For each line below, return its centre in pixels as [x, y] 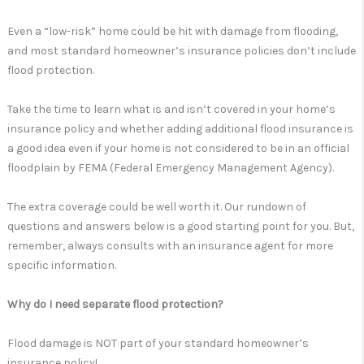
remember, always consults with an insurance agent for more [170, 246]
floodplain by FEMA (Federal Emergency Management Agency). [171, 168]
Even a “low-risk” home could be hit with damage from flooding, [173, 32]
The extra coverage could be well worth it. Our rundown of [157, 207]
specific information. [62, 266]
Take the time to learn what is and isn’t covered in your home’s [171, 110]
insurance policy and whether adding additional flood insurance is [180, 129]
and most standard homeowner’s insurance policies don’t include [182, 51]
